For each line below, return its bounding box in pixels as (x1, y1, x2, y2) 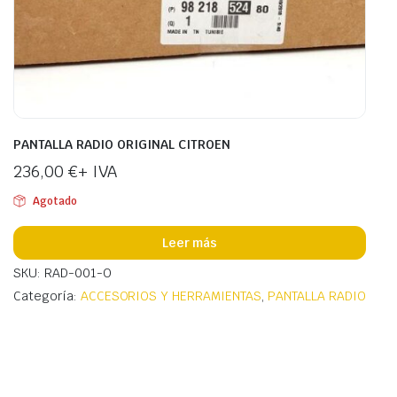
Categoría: (13, 288, 81, 304)
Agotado (32, 194, 77, 208)
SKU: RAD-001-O (13, 265, 112, 281)
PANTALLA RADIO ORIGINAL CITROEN (13, 136, 230, 152)
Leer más (161, 234, 218, 251)
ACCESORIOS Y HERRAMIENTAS (80, 288, 261, 304)
